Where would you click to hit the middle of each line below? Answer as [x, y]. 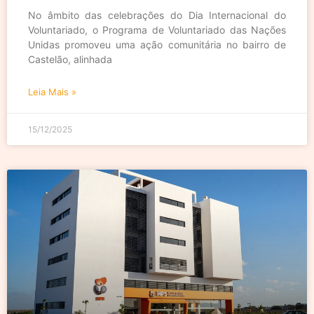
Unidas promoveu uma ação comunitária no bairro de [157, 44]
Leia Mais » [52, 91]
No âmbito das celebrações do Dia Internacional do [157, 15]
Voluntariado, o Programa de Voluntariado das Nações [157, 29]
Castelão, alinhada [70, 59]
